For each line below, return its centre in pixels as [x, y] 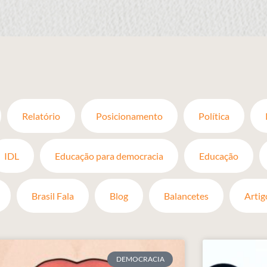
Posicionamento [129, 116]
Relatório [41, 116]
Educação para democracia [109, 156]
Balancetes [186, 196]
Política [214, 116]
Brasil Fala [53, 196]
